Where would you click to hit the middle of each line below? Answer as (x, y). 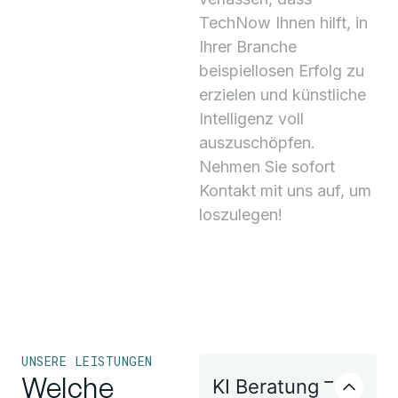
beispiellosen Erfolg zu (282, 71)
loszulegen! (241, 215)
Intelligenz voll (251, 119)
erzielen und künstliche (283, 95)
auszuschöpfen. (257, 143)
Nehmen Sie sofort (267, 167)
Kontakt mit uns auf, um (285, 191)
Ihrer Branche (248, 47)
